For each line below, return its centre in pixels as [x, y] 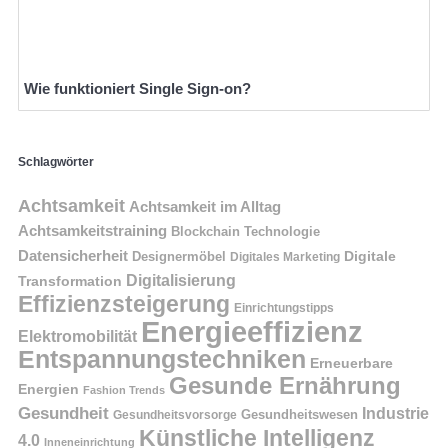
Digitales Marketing [285, 257]
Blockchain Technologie [245, 232]
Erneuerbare [351, 363]
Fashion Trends [124, 390]
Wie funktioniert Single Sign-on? [137, 88]
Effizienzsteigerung [124, 304]
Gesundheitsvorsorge [175, 415]
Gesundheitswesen [299, 415]
